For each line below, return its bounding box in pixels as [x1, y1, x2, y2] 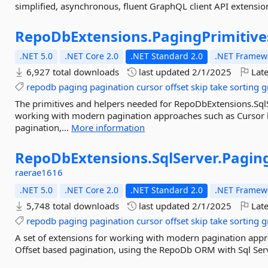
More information [71, 121, 145, 133]
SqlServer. [152, 148, 223, 167]
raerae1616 [15, 166, 63, 178]
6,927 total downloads [24, 66, 120, 78]
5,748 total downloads [24, 200, 120, 212]
